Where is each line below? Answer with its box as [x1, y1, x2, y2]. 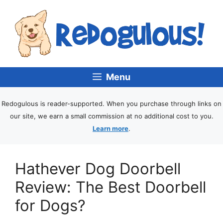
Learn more [93, 124, 128, 133]
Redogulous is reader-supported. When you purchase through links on [1, 100, 222, 108]
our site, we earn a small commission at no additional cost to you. [9, 112, 214, 120]
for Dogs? [15, 196, 86, 215]
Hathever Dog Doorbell [15, 159, 181, 178]
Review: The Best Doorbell [15, 178, 206, 197]
